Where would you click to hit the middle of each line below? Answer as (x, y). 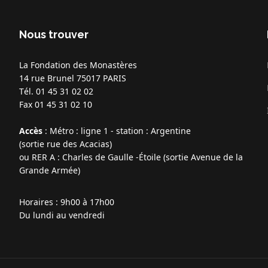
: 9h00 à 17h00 (86, 202)
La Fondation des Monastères (78, 65)
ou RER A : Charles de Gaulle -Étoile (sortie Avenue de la (131, 157)
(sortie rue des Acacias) (66, 144)
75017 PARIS (102, 78)
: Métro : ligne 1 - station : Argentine (117, 130)
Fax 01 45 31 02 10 (56, 104)
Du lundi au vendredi (62, 215)
